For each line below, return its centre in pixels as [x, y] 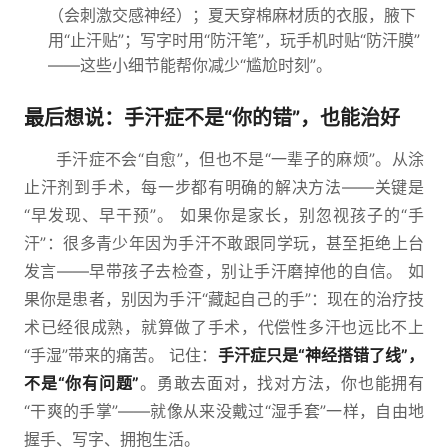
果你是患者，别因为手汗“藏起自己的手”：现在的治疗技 [224, 299]
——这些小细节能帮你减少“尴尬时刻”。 [190, 65]
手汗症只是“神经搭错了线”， [321, 355]
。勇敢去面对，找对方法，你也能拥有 [281, 383]
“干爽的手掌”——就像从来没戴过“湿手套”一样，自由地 [224, 411]
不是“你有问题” [82, 383]
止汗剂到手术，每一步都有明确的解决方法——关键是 [224, 187]
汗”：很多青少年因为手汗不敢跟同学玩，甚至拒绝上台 [224, 243]
